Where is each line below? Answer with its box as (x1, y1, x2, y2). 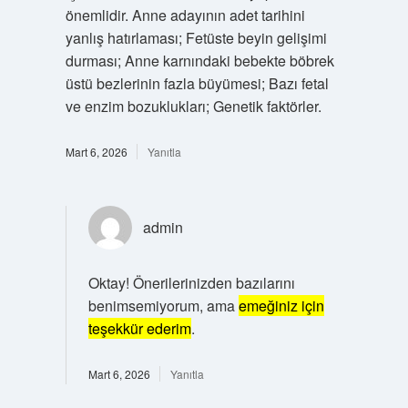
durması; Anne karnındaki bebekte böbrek (65, 49, 334, 71)
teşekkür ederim (87, 317, 191, 339)
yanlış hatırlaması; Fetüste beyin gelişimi (65, 26, 327, 48)
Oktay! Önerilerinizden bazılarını (87, 271, 295, 293)
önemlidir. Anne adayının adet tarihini (65, 4, 305, 25)
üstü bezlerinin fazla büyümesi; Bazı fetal (65, 72, 329, 94)
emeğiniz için (238, 294, 324, 316)
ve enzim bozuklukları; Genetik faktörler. (65, 95, 321, 117)
